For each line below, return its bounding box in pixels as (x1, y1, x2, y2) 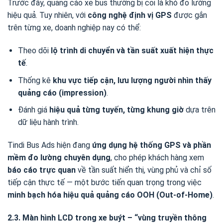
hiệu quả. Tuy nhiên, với (7, 10, 88, 20)
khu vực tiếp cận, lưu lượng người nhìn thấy (52, 75, 212, 85)
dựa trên (183, 105, 216, 115)
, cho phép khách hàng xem (111, 153, 204, 163)
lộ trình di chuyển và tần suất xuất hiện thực (50, 46, 214, 56)
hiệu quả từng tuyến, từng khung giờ (49, 105, 184, 115)
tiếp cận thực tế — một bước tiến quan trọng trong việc (7, 178, 202, 188)
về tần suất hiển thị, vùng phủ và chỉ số (76, 165, 212, 175)
